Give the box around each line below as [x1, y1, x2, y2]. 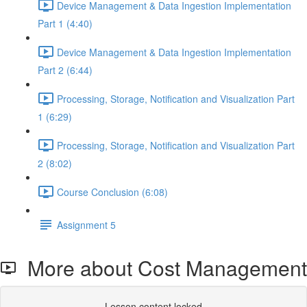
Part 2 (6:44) [38, 63, 93, 77]
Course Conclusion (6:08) [57, 184, 168, 199]
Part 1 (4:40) [38, 16, 93, 30]
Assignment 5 [57, 217, 116, 232]
